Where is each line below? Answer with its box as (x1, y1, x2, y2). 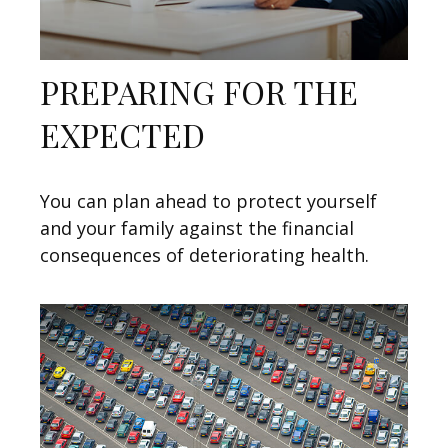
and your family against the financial (40, 215, 354, 240)
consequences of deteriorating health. (40, 242, 369, 267)
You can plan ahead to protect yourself (40, 188, 377, 213)
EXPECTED (40, 112, 205, 156)
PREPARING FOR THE (40, 69, 358, 113)
